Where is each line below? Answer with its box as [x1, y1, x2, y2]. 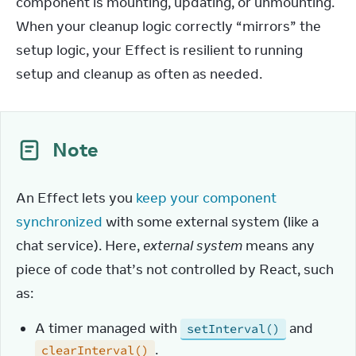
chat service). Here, [16, 237, 143, 254]
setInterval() [187, 321, 280, 336]
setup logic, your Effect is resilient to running [16, 41, 303, 59]
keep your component [136, 189, 277, 207]
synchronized [16, 213, 103, 230]
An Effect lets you [16, 189, 136, 207]
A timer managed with [35, 319, 180, 337]
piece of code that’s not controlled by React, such [16, 261, 334, 278]
